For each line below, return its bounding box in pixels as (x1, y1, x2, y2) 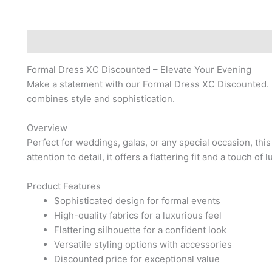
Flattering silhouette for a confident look (54, 223, 226, 236)
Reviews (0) (89, 35, 142, 47)
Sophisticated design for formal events (54, 194, 220, 206)
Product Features (27, 180, 101, 192)
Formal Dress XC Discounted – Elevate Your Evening (27, 63, 251, 75)
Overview (27, 121, 67, 134)
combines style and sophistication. (27, 92, 175, 104)
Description (27, 35, 78, 47)
